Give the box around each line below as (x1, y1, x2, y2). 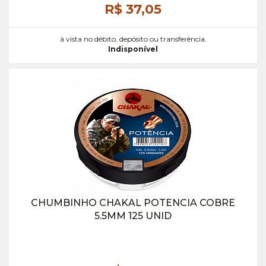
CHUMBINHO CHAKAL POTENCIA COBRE (31, 197, 235, 208)
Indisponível (108, 45, 158, 53)
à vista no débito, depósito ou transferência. (59, 34, 207, 43)
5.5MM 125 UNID (94, 210, 172, 221)
